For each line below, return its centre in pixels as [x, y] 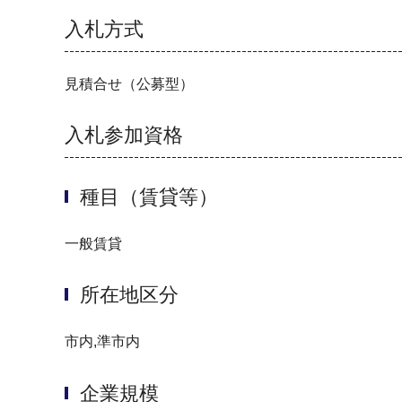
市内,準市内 [102, 342]
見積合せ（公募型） [129, 83]
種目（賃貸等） [149, 197]
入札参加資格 [124, 135]
